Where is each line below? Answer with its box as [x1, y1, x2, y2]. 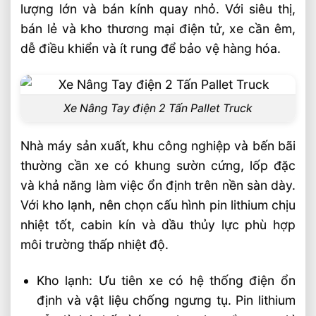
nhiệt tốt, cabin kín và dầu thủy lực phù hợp [20, 217, 296, 232]
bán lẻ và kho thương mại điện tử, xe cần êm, [20, 21, 296, 37]
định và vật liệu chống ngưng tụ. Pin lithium [36, 292, 296, 308]
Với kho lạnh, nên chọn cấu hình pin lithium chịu [20, 197, 296, 212]
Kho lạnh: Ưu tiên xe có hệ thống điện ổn [36, 272, 296, 288]
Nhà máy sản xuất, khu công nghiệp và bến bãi [20, 138, 296, 153]
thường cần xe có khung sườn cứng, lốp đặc [20, 157, 296, 173]
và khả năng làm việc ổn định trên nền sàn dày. [20, 177, 296, 193]
